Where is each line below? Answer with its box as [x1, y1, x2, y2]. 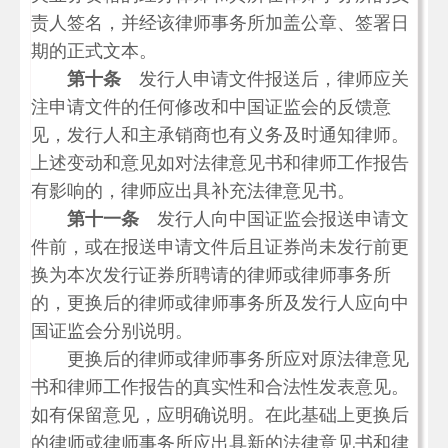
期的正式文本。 [31, 41, 157, 61]
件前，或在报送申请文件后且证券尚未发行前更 [31, 237, 409, 257]
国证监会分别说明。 [31, 321, 193, 341]
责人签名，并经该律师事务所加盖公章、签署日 [31, 13, 409, 33]
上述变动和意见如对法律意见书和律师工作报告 [31, 153, 409, 173]
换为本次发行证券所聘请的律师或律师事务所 [31, 265, 391, 285]
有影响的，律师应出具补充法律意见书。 [31, 181, 355, 201]
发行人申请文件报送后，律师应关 [121, 69, 409, 89]
